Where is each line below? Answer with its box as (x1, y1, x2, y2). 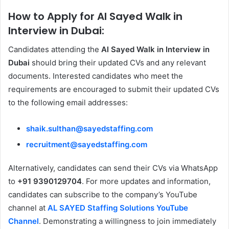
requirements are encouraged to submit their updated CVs (8, 84, 219, 94)
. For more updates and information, (82, 176, 211, 186)
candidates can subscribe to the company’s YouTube (8, 189, 197, 199)
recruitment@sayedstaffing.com (26, 139, 147, 149)
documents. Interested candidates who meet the (8, 71, 183, 81)
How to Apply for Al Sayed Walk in (8, 9, 182, 24)
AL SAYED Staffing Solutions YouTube (48, 202, 188, 213)
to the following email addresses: (8, 97, 128, 107)
